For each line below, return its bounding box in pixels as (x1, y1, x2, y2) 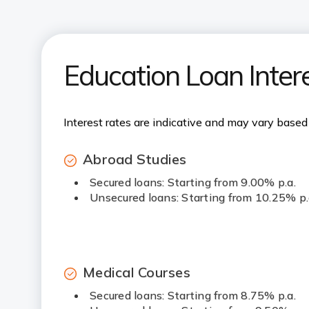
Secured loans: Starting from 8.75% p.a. (90, 288, 296, 302)
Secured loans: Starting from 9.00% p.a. (90, 175, 296, 189)
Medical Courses (83, 263, 190, 281)
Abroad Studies (83, 150, 187, 168)
